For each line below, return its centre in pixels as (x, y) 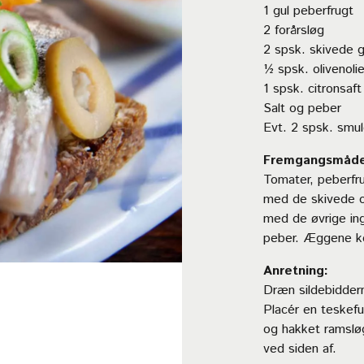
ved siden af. (300, 349)
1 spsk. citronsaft (312, 89)
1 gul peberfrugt (308, 11)
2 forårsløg (294, 30)
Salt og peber (302, 108)
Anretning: (296, 271)
